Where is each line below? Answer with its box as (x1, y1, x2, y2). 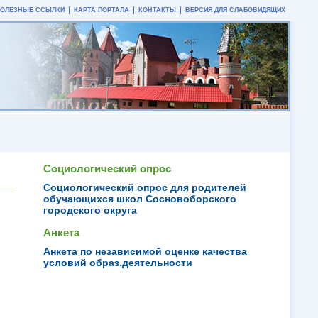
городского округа (43, 204, 137, 216)
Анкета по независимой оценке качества (43, 246, 247, 257)
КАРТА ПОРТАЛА (74, 6, 129, 13)
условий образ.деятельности (43, 257, 192, 268)
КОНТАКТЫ (138, 6, 176, 13)
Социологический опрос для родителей (43, 182, 246, 193)
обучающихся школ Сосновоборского (43, 193, 236, 204)
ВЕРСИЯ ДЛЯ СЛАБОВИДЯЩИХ (185, 6, 285, 13)
